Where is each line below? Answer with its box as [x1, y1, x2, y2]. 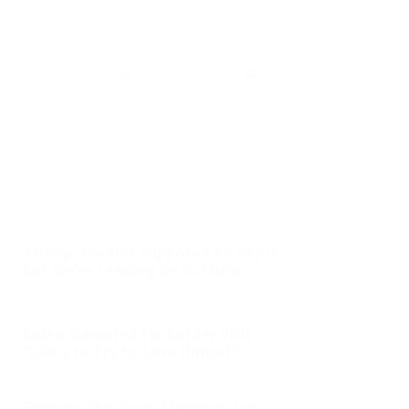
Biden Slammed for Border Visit [23, 324, 253, 345]
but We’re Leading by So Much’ [23, 260, 244, 281]
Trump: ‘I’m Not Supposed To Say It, [23, 243, 282, 264]
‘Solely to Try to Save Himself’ [23, 341, 241, 362]
